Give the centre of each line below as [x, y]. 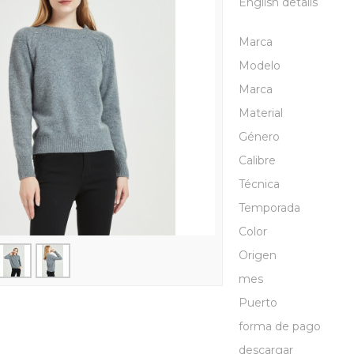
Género [260, 137]
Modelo [260, 66]
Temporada [270, 208]
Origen [258, 256]
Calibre [258, 161]
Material [261, 113]
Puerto [258, 303]
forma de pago [280, 327]
